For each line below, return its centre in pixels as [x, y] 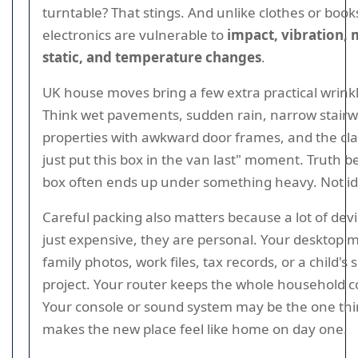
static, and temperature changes [152, 57]
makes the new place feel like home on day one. [195, 329]
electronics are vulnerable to [135, 35]
